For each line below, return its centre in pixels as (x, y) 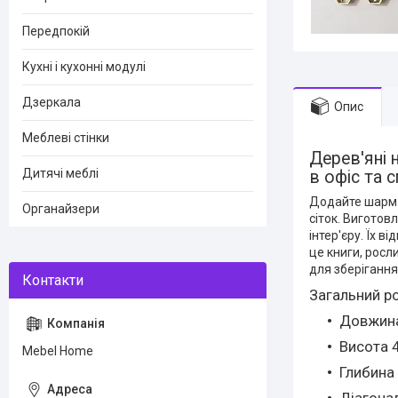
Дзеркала (52, 102)
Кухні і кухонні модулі (84, 67)
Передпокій (56, 31)
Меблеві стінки (66, 138)
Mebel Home (58, 351)
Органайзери (61, 209)
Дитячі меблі (60, 173)
